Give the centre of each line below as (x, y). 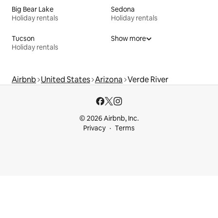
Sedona (123, 9)
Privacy (94, 128)
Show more (128, 39)
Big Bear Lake (33, 9)
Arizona (109, 80)
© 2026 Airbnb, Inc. (109, 118)
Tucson (23, 39)
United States (65, 80)
